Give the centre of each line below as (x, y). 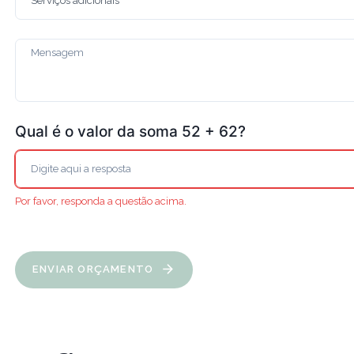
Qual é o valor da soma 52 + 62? (130, 131)
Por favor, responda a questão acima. (101, 201)
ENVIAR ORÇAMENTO (95, 269)
